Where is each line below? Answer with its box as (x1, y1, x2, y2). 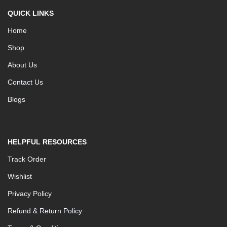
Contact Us (8, 78, 43, 86)
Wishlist (8, 172, 32, 180)
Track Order (8, 155, 46, 163)
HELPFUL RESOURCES (8, 137, 87, 146)
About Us (8, 60, 37, 69)
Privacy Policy (8, 189, 52, 198)
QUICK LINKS (8, 9, 54, 17)
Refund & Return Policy (8, 206, 82, 215)
